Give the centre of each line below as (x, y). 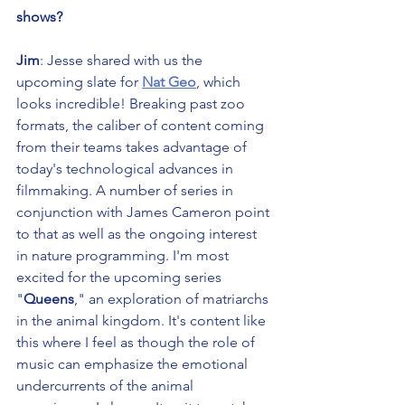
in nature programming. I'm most (124, 256)
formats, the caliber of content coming (142, 126)
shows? (39, 17)
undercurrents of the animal (107, 386)
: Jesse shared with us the (123, 61)
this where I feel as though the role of (137, 343)
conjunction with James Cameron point (145, 212)
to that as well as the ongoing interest (138, 234)
